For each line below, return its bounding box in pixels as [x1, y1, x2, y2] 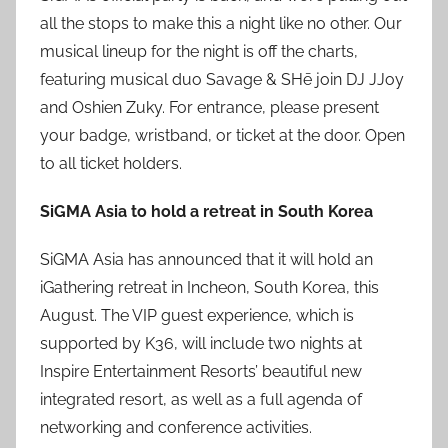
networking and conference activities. [40, 418, 312, 437]
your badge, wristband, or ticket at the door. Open [40, 126, 405, 145]
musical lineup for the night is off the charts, [40, 42, 358, 61]
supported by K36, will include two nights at [40, 334, 362, 353]
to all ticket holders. [40, 154, 182, 173]
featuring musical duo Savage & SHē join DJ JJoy [40, 70, 404, 89]
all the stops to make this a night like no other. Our [40, 14, 402, 33]
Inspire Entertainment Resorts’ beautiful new [40, 362, 362, 381]
